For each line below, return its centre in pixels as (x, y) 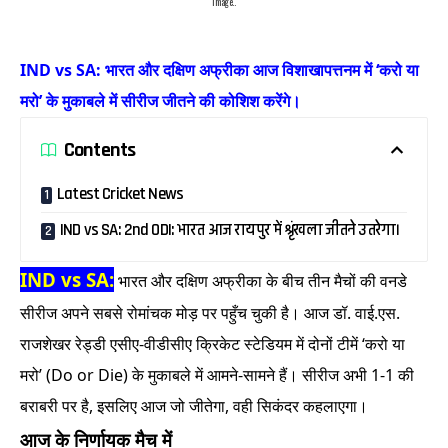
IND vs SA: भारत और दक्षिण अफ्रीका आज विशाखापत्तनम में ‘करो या (219, 70)
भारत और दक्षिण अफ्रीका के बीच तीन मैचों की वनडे (260, 281)
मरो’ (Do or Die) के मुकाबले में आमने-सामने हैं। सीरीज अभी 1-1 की (217, 375)
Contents (100, 149)
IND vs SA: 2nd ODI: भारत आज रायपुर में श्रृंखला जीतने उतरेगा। (230, 230)
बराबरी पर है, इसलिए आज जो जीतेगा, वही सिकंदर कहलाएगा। (194, 406)
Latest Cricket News (120, 194)
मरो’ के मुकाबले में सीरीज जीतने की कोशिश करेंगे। (160, 101)
